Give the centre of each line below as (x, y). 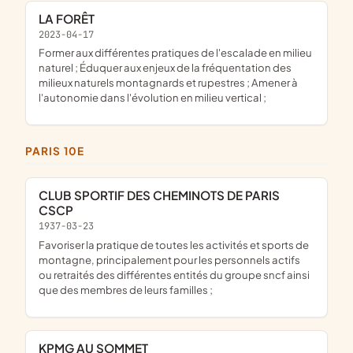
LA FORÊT (70, 18)
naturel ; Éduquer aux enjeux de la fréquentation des (165, 68)
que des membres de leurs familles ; (126, 289)
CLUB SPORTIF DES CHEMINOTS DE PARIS (43, 195)
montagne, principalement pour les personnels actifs (169, 259)
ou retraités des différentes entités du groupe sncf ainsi (174, 274)
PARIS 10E (58, 151)
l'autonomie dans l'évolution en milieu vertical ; (152, 98)
